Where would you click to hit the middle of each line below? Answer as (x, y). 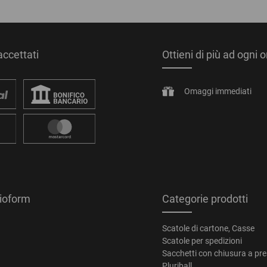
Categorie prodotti (205, 199)
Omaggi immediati (218, 91)
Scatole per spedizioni (202, 241)
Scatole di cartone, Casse (208, 229)
